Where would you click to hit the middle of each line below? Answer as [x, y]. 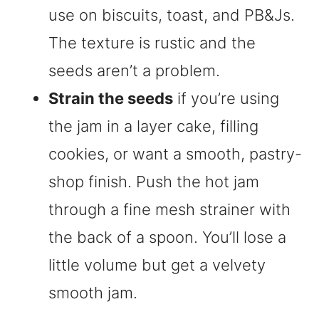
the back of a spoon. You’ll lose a [167, 237]
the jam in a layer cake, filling [153, 126]
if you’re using [226, 99]
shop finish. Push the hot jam [154, 182]
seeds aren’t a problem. [134, 71]
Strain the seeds [111, 99]
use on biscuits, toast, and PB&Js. [172, 15]
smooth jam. [93, 293]
